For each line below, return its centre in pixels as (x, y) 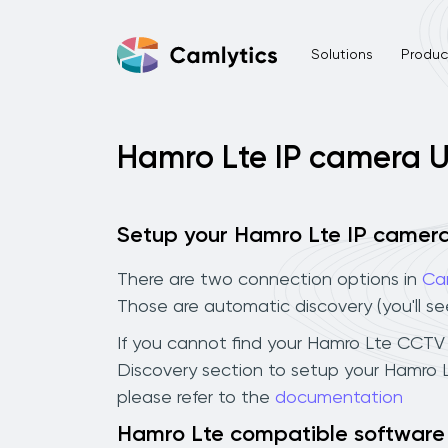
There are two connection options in (269, 279)
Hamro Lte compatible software (281, 434)
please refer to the (196, 397)
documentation (339, 397)
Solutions (341, 54)
